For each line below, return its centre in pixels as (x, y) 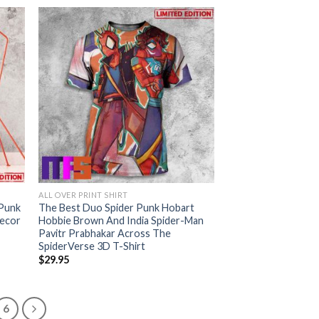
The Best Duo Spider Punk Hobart (117, 207)
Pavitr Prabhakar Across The (105, 233)
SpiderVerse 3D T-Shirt (92, 246)
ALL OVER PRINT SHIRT (83, 194)
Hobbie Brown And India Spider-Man (121, 220)
